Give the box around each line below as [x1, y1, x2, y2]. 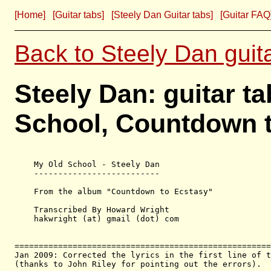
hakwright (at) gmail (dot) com [15, 214, 179, 223]
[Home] [15, 10, 45, 20]
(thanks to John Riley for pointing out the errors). [15, 259, 261, 269]
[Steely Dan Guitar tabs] [111, 10, 213, 20]
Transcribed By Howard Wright [15, 204, 169, 214]
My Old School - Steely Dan [15, 159, 160, 169]
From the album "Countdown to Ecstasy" [15, 186, 213, 196]
